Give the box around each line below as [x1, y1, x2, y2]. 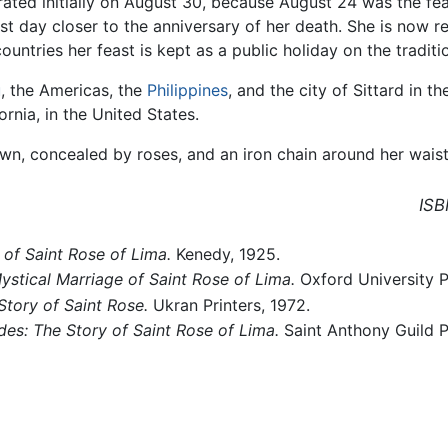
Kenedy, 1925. [170, 243, 280, 264]
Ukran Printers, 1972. [147, 294, 310, 315]
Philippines [147, 79, 228, 100]
